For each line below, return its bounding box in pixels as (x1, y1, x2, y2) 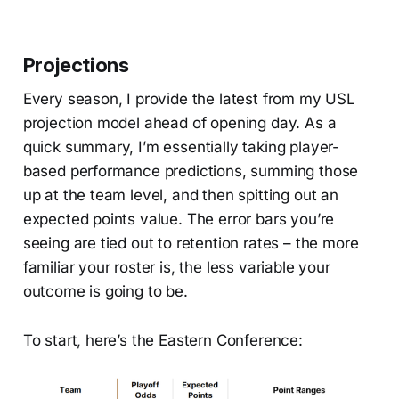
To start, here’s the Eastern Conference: (22, 331, 303, 350)
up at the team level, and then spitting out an (22, 186, 338, 205)
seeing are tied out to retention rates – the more (22, 234, 359, 253)
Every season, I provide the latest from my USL (22, 90, 355, 109)
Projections (22, 53, 129, 77)
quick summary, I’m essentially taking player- (22, 138, 340, 157)
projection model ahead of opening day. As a (22, 114, 337, 133)
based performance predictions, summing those (22, 162, 359, 181)
